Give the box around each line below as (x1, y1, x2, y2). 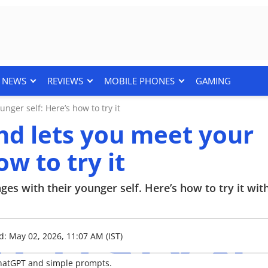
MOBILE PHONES (103, 75, 175, 87)
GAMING (195, 75, 231, 87)
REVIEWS (47, 75, 83, 87)
